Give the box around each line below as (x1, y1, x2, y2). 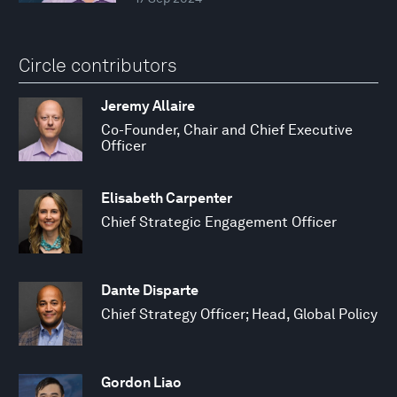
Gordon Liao (101, 373, 182, 391)
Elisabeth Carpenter (101, 189, 232, 206)
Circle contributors (19, 54, 177, 77)
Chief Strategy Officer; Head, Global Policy (101, 305, 378, 323)
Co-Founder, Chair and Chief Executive (101, 121, 353, 138)
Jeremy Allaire (101, 97, 195, 114)
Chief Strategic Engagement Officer (101, 213, 337, 230)
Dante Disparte (101, 281, 198, 299)
